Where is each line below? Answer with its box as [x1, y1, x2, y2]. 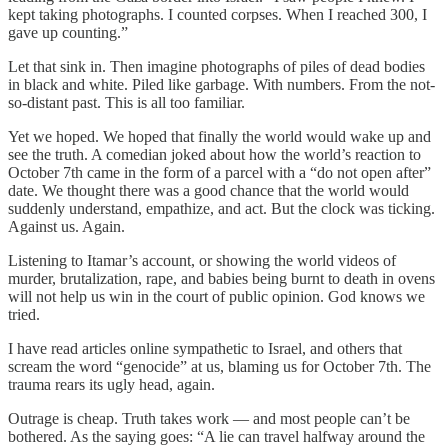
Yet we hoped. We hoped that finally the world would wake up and [8, 127, 431, 145]
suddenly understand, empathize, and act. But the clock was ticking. [8, 199, 435, 217]
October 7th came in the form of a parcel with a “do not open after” [8, 163, 431, 181]
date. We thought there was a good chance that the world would [8, 181, 409, 199]
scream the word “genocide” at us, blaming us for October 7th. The [8, 357, 431, 375]
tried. [8, 305, 40, 323]
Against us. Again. [8, 217, 125, 235]
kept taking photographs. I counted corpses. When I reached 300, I [8, 5, 427, 23]
